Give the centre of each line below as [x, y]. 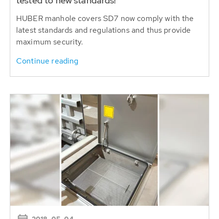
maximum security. [50, 42]
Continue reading [47, 61]
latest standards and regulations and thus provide [104, 30]
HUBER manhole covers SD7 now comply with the [105, 18]
